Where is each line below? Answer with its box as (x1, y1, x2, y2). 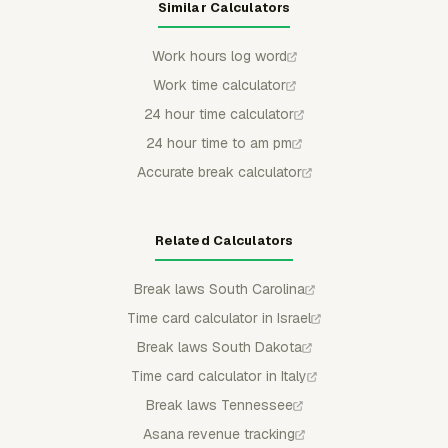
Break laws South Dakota (136, 337, 302, 356)
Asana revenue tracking (143, 424, 295, 443)
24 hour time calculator (144, 104, 294, 123)
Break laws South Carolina (133, 279, 305, 298)
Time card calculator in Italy (131, 366, 307, 385)
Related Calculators (154, 231, 294, 249)
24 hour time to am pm (146, 133, 292, 152)
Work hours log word (151, 46, 287, 65)
